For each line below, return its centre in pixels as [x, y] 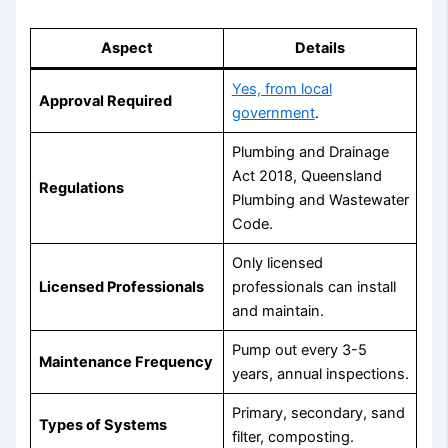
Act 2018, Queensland [306, 176]
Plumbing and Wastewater [320, 200]
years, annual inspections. [320, 374]
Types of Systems [102, 425]
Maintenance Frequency [125, 362]
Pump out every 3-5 [299, 350]
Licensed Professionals [121, 287]
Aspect [127, 48]
